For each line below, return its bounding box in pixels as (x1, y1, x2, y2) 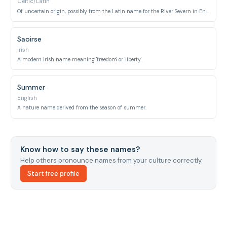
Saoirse (17, 34, 42, 44)
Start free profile (27, 169, 80, 178)
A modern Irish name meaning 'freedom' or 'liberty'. (17, 56, 143, 63)
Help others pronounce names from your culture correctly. (20, 156, 203, 165)
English (17, 94, 37, 102)
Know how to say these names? (20, 144, 140, 155)
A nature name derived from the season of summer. (17, 104, 147, 111)
